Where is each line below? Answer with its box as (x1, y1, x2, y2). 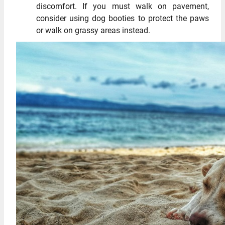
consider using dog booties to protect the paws (36, 13, 209, 23)
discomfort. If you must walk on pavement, (36, 1, 209, 11)
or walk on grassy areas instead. (36, 25, 150, 35)
